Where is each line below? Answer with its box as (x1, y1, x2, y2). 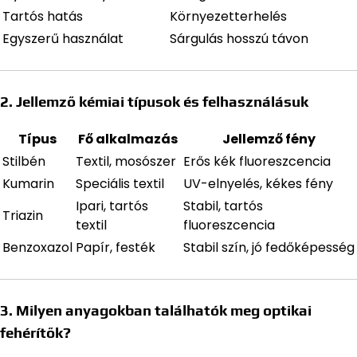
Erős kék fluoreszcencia (183, 152, 331, 171)
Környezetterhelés (170, 7, 287, 26)
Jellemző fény (222, 130, 316, 149)
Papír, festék (76, 238, 155, 257)
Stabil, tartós (183, 197, 263, 216)
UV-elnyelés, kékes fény (183, 175, 333, 194)
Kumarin (2, 175, 54, 194)
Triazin (2, 206, 43, 226)
